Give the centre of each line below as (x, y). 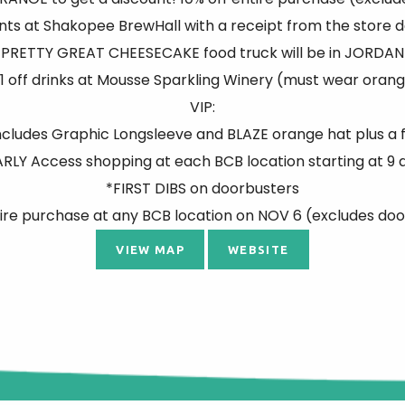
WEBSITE (259, 249)
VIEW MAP (151, 249)
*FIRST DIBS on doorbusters (202, 188)
